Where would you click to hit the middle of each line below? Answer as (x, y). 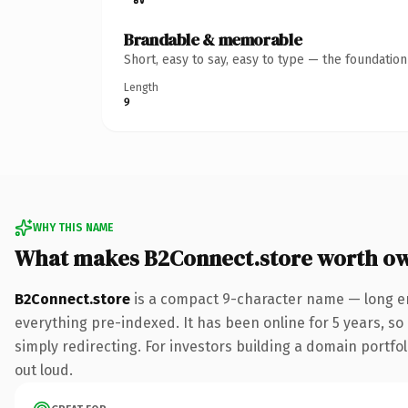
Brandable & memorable (213, 39)
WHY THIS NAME (73, 227)
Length (141, 87)
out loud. (44, 370)
